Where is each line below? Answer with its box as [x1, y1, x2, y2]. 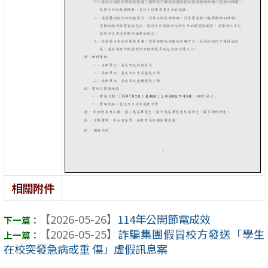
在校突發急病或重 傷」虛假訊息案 [3, 241, 167, 257]
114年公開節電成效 [117, 211, 211, 227]
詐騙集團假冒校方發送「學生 [117, 226, 265, 242]
